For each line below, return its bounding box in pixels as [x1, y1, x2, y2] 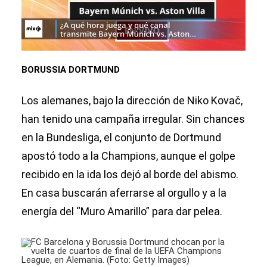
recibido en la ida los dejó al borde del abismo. [21, 168, 238, 181]
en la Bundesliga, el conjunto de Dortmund [21, 131, 221, 144]
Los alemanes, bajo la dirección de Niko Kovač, [21, 94, 243, 107]
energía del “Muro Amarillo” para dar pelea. [21, 205, 222, 218]
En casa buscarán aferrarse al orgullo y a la [21, 187, 226, 200]
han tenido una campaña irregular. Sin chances [21, 113, 245, 126]
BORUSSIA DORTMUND [21, 64, 120, 76]
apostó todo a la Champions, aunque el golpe [21, 150, 235, 163]
